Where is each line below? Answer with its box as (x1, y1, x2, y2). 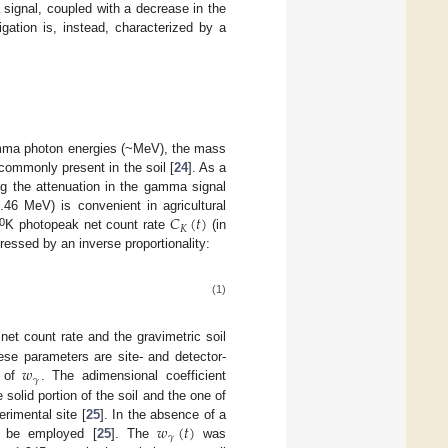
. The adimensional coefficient (40, 368, 227, 384)
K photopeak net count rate (5, 217, 170, 233)
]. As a (187, 160, 227, 176)
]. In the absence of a (99, 406, 227, 422)
